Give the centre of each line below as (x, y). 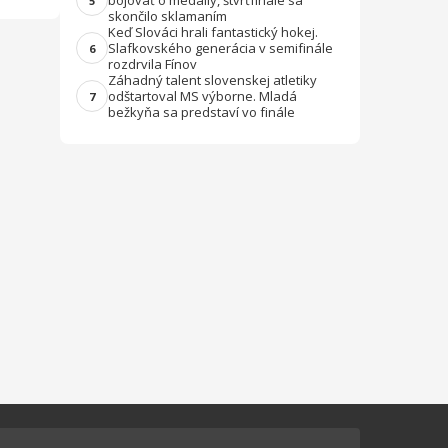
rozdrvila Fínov (152, 64)
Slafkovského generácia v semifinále (220, 48)
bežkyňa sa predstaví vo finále (201, 112)
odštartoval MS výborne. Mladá (202, 96)
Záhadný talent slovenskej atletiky (212, 80)
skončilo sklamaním (167, 16)
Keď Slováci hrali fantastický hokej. (213, 32)
